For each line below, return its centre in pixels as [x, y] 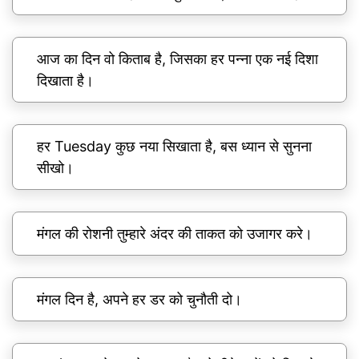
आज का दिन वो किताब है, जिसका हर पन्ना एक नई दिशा [177, 59]
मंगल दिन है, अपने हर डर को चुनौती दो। [139, 300]
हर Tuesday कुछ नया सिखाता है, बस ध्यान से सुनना [174, 147]
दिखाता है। [65, 81]
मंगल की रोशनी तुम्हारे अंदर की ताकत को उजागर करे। [175, 234]
